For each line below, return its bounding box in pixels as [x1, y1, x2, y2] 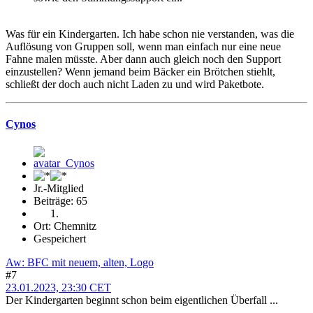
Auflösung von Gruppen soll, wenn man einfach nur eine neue [6, 41, 281, 53]
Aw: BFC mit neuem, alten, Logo [6, 256, 154, 268]
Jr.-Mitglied [34, 182, 84, 194]
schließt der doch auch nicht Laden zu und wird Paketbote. [6, 78, 264, 91]
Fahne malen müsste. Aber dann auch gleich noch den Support [6, 53, 281, 66]
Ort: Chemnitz [34, 219, 96, 232]
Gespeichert [34, 232, 86, 245]
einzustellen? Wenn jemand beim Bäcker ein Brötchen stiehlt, [6, 66, 275, 78]
